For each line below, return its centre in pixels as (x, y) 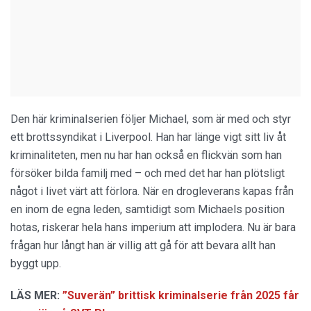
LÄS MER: (35, 295)
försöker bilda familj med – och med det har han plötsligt (148, 173)
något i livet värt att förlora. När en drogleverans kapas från (152, 191)
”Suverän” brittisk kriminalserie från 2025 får (181, 295)
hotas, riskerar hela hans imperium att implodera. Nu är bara (153, 227)
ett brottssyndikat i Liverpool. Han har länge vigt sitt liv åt (148, 137)
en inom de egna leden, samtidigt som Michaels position (148, 209)
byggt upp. (36, 263)
